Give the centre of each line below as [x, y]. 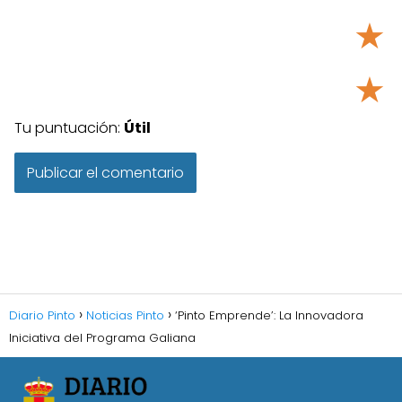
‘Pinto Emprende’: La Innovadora [269, 316]
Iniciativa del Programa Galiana [102, 338]
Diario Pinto [42, 316]
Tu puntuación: [69, 128]
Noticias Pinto [125, 316]
